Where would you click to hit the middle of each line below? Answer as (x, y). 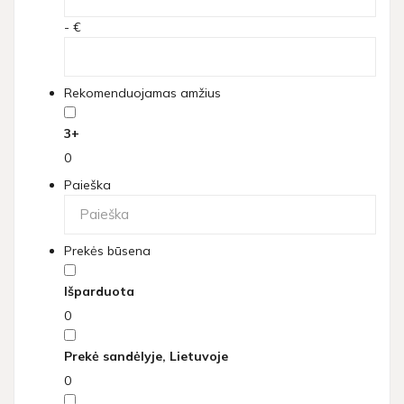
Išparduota (99, 292)
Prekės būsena (107, 251)
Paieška (87, 184)
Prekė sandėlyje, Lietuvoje (146, 357)
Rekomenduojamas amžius (142, 93)
